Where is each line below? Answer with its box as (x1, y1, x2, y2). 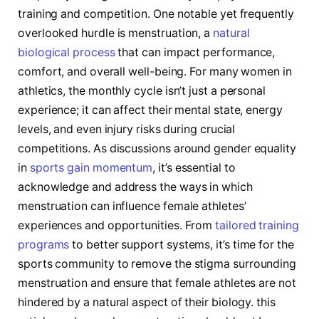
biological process (18, 45, 115, 59)
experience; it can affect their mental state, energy (18, 103, 283, 117)
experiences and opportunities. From (18, 218, 216, 232)
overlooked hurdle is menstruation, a (18, 26, 214, 40)
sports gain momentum (29, 160, 153, 174)
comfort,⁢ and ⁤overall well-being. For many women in (18, 64, 292, 78)
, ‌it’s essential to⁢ (152, 160, 236, 174)
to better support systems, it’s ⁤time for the (69, 237, 294, 251)
